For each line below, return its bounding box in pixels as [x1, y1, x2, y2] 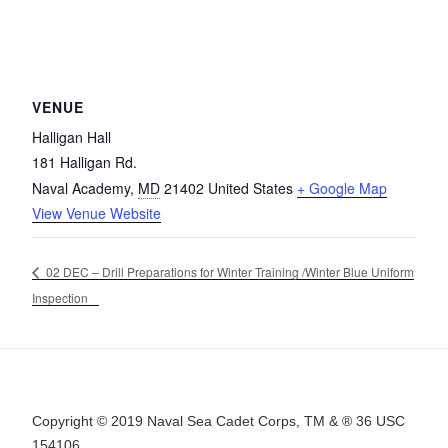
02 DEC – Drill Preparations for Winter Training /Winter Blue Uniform [43, 262, 414, 280]
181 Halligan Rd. [32, 151, 137, 172]
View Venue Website [32, 202, 161, 223]
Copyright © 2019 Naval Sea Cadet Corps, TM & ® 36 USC [32, 412, 405, 429]
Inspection [32, 288, 88, 306]
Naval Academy [32, 177, 130, 198]
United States [208, 177, 293, 198]
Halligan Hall [32, 126, 111, 147]
